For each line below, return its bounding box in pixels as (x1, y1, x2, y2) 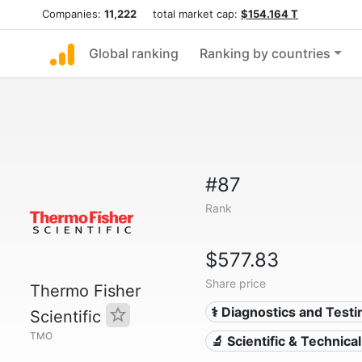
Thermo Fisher (30, 281, 141, 301)
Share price (204, 276, 266, 290)
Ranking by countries (200, 45, 330, 61)
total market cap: (137, 7, 241, 20)
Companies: (42, 7, 104, 20)
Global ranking (89, 45, 179, 61)
